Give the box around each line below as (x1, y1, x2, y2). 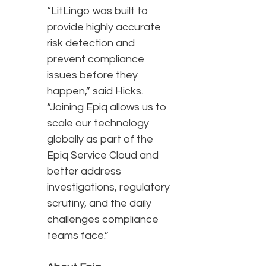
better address (47, 166, 121, 178)
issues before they (47, 69, 138, 81)
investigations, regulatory (47, 182, 170, 194)
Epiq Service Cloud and (47, 150, 159, 161)
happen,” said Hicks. (47, 85, 143, 97)
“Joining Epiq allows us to (47, 102, 167, 113)
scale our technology (47, 118, 149, 129)
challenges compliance (47, 214, 159, 226)
